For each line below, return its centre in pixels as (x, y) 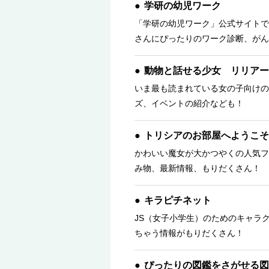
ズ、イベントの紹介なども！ (189, 103)
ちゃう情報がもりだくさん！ (189, 233)
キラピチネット (178, 200)
